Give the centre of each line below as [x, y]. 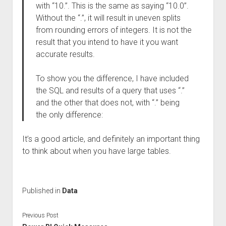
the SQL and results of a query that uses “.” [110, 91]
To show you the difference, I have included [112, 78]
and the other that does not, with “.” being [107, 103]
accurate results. [65, 54]
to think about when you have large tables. [96, 151]
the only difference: [69, 115]
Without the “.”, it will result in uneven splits [108, 18]
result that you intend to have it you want [107, 42]
